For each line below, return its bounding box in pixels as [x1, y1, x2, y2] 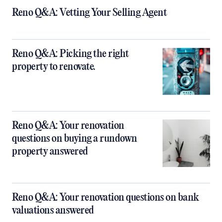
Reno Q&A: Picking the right [12, 48, 129, 60]
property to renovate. [12, 61, 96, 73]
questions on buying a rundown [12, 133, 137, 145]
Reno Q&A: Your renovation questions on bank [12, 192, 199, 204]
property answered [12, 146, 88, 158]
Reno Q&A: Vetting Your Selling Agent [12, 7, 166, 19]
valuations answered [12, 205, 94, 217]
